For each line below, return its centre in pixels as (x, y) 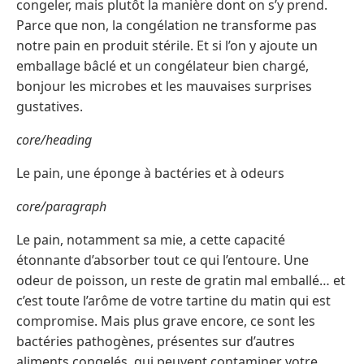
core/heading (54, 140)
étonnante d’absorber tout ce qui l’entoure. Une (162, 260)
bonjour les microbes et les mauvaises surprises (164, 87)
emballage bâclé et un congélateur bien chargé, (162, 66)
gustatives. (50, 107)
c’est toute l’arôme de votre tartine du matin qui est (173, 301)
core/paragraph (61, 207)
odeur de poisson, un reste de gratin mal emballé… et (181, 281)
